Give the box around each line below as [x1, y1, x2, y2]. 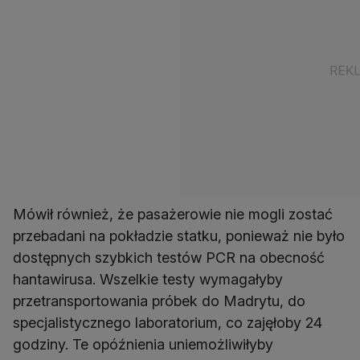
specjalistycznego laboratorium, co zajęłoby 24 [13, 313, 322, 331]
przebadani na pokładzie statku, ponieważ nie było [13, 227, 345, 244]
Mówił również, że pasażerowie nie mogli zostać [13, 205, 333, 223]
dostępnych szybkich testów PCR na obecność [13, 248, 325, 266]
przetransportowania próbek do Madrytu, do [13, 292, 305, 309]
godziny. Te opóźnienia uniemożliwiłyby [13, 335, 273, 353]
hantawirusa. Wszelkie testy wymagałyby [13, 270, 283, 288]
